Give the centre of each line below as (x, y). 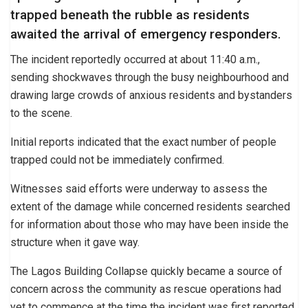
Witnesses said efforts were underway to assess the (139, 188)
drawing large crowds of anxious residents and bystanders (151, 95)
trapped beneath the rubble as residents (130, 15)
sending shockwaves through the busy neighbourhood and (150, 77)
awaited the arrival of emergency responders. (146, 34)
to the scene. (41, 113)
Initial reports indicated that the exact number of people (143, 142)
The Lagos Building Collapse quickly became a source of (146, 271)
